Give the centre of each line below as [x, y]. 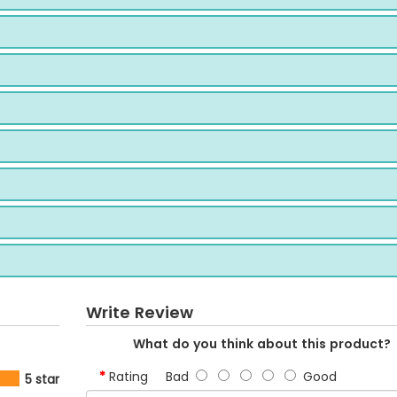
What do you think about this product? [261, 344]
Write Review [139, 312]
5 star [42, 379]
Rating [128, 377]
